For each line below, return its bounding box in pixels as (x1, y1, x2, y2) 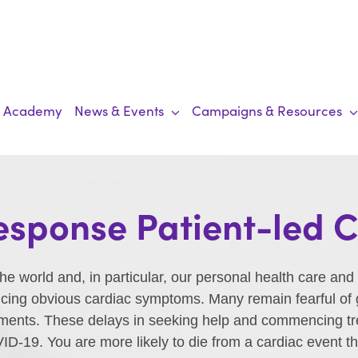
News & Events (74, 101, 165, 120)
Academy (3, 101, 63, 120)
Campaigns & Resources (192, 101, 343, 120)
